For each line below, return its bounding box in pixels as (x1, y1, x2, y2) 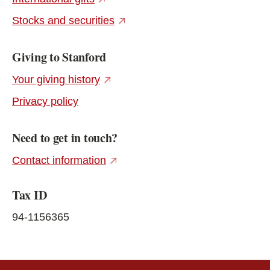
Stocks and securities (12, 14, 115, 27)
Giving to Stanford (12, 48, 106, 66)
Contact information (12, 154, 106, 166)
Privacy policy (12, 95, 78, 107)
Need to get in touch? (12, 128, 118, 146)
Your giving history (12, 73, 100, 86)
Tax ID (12, 186, 47, 204)
